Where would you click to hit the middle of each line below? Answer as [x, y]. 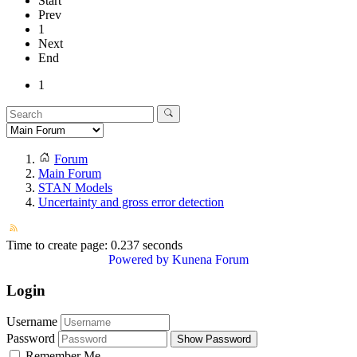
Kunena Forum [210, 260]
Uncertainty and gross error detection [131, 202]
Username [32, 322]
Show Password [214, 339]
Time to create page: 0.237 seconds [94, 245]
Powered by [139, 260]
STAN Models [75, 188]
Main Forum [70, 174]
